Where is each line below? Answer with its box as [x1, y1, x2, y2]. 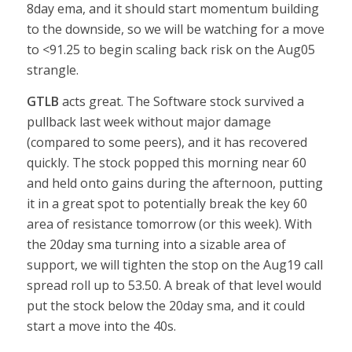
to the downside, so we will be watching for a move [26, 20, 324, 38]
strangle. [26, 60, 82, 79]
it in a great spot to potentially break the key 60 [26, 194, 307, 212]
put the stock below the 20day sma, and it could [26, 296, 305, 314]
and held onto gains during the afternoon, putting [26, 174, 323, 192]
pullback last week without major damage [26, 112, 271, 130]
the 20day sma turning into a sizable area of [26, 235, 286, 253]
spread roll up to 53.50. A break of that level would [26, 276, 321, 294]
